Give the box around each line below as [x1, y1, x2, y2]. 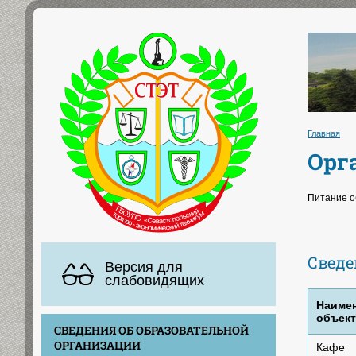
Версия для [105, 258, 183, 275]
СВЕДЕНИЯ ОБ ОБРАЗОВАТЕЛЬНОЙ [54, 322, 249, 338]
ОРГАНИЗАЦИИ [54, 337, 141, 353]
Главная [308, 129, 340, 138]
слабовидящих [105, 272, 204, 288]
